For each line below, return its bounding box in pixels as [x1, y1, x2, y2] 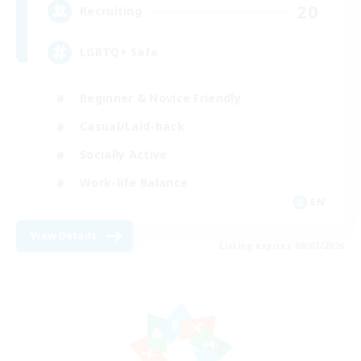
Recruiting [80, 3, 142, 19]
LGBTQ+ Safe [80, 44, 159, 60]
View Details [31, 228, 98, 243]
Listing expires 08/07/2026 [219, 239, 345, 251]
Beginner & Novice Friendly [80, 90, 241, 106]
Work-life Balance [80, 175, 189, 191]
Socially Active [80, 147, 168, 163]
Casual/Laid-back [80, 118, 185, 135]
